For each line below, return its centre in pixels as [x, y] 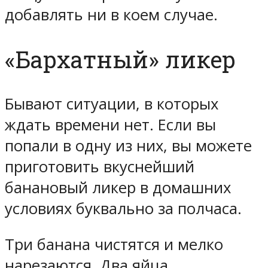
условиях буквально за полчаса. [123, 208]
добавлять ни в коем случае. [111, 14]
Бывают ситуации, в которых [112, 103]
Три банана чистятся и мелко [114, 245]
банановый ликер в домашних [118, 187]
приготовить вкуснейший [100, 166]
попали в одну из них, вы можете [128, 145]
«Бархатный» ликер [120, 59]
